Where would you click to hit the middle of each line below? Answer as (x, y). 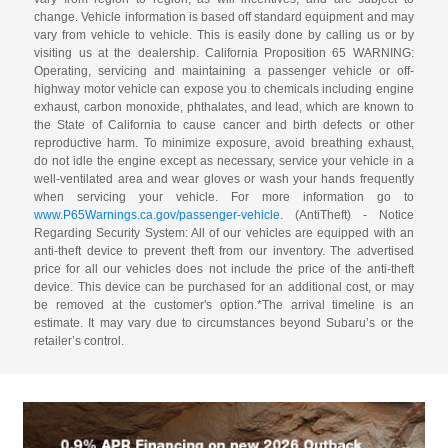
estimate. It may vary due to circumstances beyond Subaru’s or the (224, 323)
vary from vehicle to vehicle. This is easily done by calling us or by (224, 35)
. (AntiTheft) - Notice (347, 215)
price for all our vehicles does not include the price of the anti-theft (224, 269)
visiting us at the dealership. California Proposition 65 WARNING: (224, 53)
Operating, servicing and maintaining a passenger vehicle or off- (224, 71)
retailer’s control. (79, 341)
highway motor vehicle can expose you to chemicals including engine (224, 89)
